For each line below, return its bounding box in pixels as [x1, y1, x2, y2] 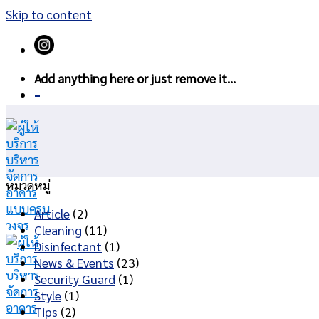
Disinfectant [34, 238, 102, 255]
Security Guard [34, 271, 115, 288]
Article [34, 205, 70, 222]
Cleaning [34, 221, 82, 239]
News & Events [34, 254, 114, 271]
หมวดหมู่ [6, 176, 50, 193]
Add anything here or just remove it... [34, 70, 236, 87]
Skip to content [6, 6, 92, 22]
